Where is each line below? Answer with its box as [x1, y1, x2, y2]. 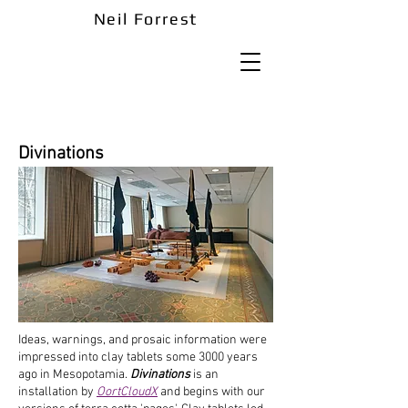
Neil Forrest [93, 9, 199, 28]
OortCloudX [97, 384, 158, 400]
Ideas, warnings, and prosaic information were [18, 332, 267, 348]
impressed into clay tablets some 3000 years [18, 350, 258, 365]
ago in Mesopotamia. [18, 367, 130, 382]
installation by [18, 384, 97, 400]
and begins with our [158, 384, 265, 400]
